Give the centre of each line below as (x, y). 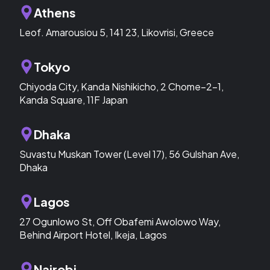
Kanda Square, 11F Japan (74, 99)
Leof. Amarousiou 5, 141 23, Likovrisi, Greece (117, 32)
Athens (55, 12)
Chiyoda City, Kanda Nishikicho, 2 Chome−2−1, (121, 86)
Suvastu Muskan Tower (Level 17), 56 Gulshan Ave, (129, 154)
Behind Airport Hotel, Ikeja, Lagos (93, 234)
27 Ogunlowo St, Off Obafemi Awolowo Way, (120, 221)
